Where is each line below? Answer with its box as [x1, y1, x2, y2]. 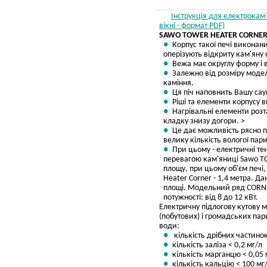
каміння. [163, 79, 194, 88]
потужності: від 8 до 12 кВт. [163, 193, 258, 202]
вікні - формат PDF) [159, 21, 225, 30]
